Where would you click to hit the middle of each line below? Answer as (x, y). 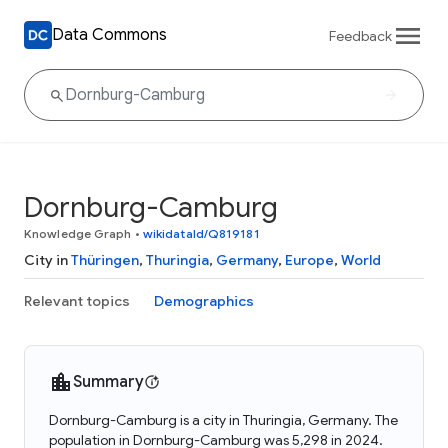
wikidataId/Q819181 (201, 233)
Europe (309, 260)
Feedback (360, 35)
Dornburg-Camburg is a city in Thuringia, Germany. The (223, 420)
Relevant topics (77, 301)
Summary (108, 382)
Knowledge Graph (78, 233)
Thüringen (105, 260)
